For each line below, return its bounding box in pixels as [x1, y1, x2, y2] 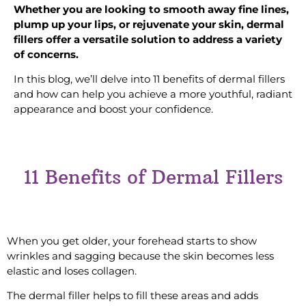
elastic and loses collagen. [7, 264, 139, 277]
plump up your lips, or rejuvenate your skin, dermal [14, 17, 284, 31]
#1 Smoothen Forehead [7, 200, 174, 220]
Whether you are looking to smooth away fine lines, [14, 2, 289, 16]
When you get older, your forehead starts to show [7, 234, 257, 247]
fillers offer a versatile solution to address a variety [14, 32, 282, 46]
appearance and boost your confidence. [14, 102, 213, 116]
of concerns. [14, 47, 79, 61]
